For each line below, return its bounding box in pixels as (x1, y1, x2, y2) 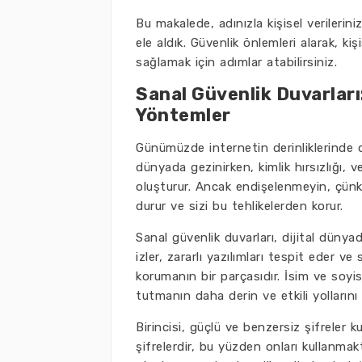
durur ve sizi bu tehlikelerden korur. (136, 199, 343, 213)
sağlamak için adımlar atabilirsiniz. (136, 55, 337, 69)
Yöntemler (136, 104, 231, 126)
